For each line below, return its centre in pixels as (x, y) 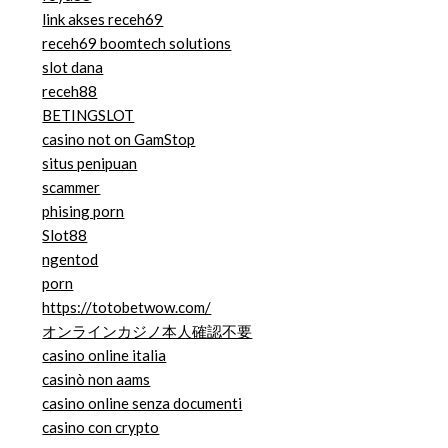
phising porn (83, 211)
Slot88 (65, 235)
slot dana (73, 67)
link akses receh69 (103, 19)
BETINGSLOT (88, 115)
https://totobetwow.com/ (127, 307)
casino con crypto (101, 427)
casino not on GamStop (119, 139)
